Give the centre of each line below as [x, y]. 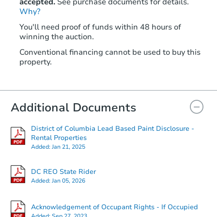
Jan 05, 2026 [69, 180]
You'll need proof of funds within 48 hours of [100, 27]
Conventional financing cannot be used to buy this [110, 53]
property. [36, 62]
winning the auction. [57, 37]
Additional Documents [73, 108]
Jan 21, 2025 [69, 147]
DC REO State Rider [63, 171]
